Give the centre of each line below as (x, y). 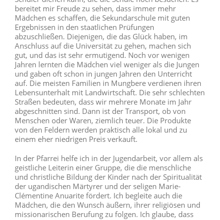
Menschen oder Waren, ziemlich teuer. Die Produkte (103, 121)
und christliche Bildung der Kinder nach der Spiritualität (108, 177)
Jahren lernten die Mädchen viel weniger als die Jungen (107, 65)
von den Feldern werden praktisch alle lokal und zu (101, 130)
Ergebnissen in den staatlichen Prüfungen (84, 27)
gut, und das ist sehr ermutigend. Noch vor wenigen (102, 55)
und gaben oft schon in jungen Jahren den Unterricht (103, 74)
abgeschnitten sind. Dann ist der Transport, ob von (100, 111)
